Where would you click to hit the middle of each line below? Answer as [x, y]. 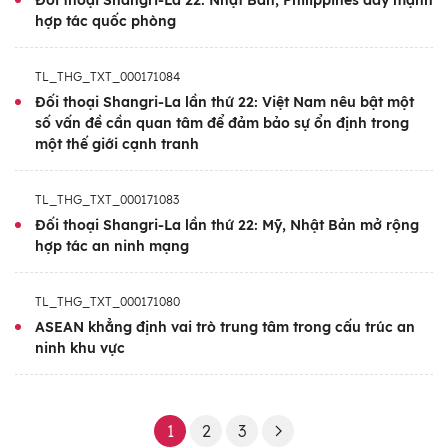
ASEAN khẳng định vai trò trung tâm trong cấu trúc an [225, 327]
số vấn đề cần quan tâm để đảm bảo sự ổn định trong [222, 123]
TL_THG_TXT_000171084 [107, 77]
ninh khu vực [80, 348]
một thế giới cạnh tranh [117, 144]
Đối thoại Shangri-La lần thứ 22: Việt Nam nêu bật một [224, 102]
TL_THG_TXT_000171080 [107, 302]
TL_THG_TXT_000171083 [107, 200]
